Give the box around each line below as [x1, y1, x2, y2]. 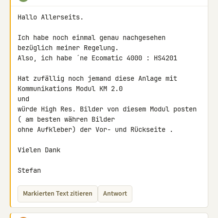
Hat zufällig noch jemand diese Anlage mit [18, 74, 177, 83]
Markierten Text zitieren [23, 189, 92, 199]
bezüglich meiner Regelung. [18, 43, 119, 52]
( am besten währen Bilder [18, 115, 115, 124]
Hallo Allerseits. [18, 13, 84, 21]
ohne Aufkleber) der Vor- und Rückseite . [18, 125, 173, 134]
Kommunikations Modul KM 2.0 [18, 84, 127, 93]
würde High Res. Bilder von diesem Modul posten [18, 105, 197, 113]
